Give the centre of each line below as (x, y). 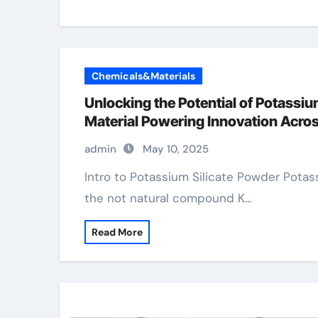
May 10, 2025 (176, 149)
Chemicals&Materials (143, 76)
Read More (117, 232)
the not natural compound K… (168, 198)
